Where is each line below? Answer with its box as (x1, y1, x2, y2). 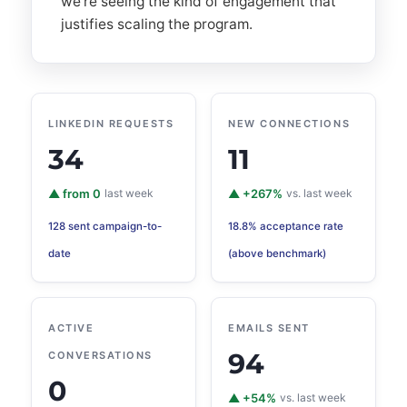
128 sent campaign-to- (48, 220, 162, 233)
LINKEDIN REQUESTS (48, 117, 174, 130)
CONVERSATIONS (48, 349, 154, 362)
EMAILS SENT (228, 322, 310, 334)
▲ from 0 (48, 186, 101, 201)
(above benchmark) (228, 247, 326, 260)
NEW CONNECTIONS (228, 117, 351, 130)
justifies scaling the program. (61, 15, 253, 33)
